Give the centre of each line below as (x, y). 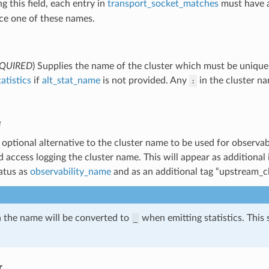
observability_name (70, 171)
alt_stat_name (71, 80)
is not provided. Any (144, 80)
